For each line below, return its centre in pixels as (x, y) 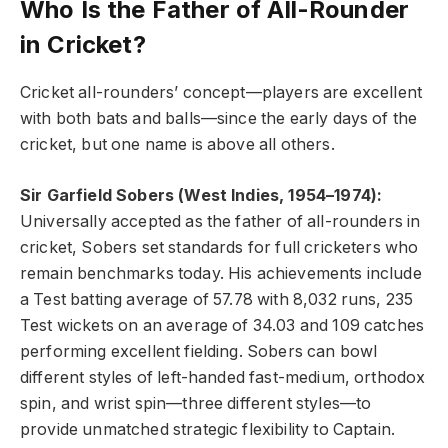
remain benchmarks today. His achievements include (221, 273)
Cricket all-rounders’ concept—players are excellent (221, 93)
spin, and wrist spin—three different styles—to (196, 403)
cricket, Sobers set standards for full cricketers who (219, 247)
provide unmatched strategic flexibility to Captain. (208, 429)
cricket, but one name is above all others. (177, 145)
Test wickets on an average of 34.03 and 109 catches (222, 325)
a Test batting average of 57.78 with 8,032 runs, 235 (217, 299)
